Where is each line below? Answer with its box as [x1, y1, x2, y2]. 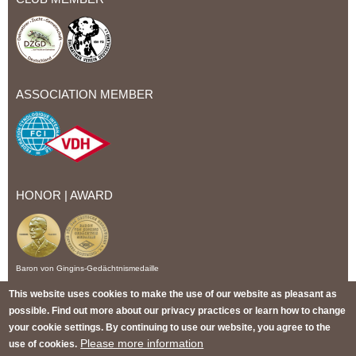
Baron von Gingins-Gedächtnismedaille [16, 264, 159, 273]
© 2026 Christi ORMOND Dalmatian [16, 345, 147, 354]
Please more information [80, 336, 204, 349]
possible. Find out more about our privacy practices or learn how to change [9, 304, 346, 315]
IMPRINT [28, 303, 67, 314]
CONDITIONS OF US [186, 303, 277, 314]
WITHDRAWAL [167, 316, 232, 327]
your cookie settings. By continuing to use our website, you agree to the [9, 321, 331, 332]
